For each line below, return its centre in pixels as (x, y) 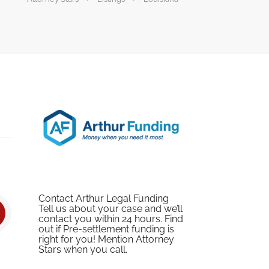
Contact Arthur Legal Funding (103, 199)
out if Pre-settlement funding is (106, 229)
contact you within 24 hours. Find (110, 219)
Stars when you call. (83, 250)
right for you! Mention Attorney (106, 240)
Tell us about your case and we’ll (110, 209)
